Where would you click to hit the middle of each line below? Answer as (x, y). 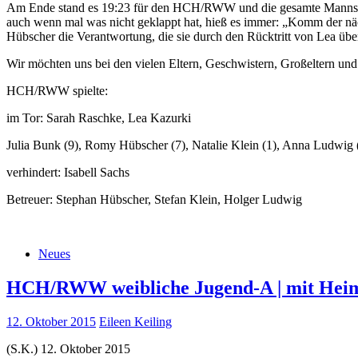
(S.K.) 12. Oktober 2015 (68, 348)
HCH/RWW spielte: (57, 90)
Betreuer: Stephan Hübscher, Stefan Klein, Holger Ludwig (154, 199)
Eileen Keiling (135, 321)
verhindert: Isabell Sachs (68, 172)
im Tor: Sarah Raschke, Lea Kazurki (99, 117)
